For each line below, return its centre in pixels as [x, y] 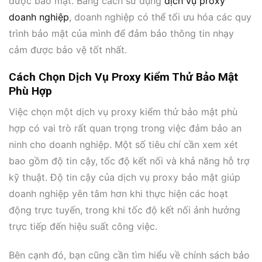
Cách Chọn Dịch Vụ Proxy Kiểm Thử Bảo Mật [123, 77]
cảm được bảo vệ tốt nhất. [68, 49]
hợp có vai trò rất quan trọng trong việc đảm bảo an [125, 128]
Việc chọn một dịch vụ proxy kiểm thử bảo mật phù [123, 112]
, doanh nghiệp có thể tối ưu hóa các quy [160, 17]
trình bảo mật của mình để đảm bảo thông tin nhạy [121, 33]
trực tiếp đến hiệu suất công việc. [83, 227]
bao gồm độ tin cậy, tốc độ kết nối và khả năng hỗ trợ [129, 161]
